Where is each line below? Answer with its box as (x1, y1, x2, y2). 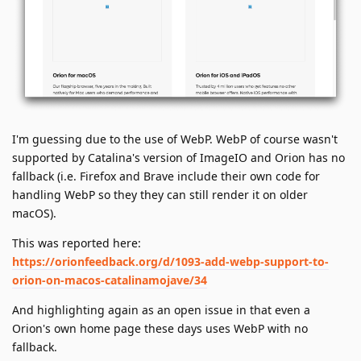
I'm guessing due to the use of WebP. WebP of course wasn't (12, 131, 338, 147)
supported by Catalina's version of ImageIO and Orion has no (12, 150, 345, 165)
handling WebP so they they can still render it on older (12, 187, 308, 202)
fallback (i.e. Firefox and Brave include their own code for (12, 168, 320, 184)
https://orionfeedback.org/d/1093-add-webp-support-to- (12, 254, 329, 269)
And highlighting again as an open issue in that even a (12, 302, 310, 317)
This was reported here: (12, 235, 141, 251)
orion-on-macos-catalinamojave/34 (12, 272, 207, 288)
